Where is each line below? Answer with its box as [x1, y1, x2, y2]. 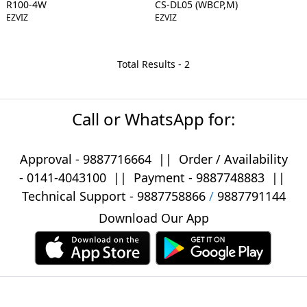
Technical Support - [21, 187, 137, 204]
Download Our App [98, 209, 209, 226]
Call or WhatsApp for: [72, 107, 235, 130]
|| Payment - [106, 169, 196, 186]
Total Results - [117, 57, 184, 71]
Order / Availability [175, 150, 288, 167]
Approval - [19, 150, 83, 167]
